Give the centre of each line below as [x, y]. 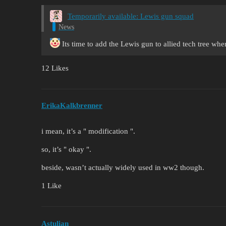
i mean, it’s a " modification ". [88, 131]
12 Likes [55, 68]
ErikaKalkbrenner [72, 106]
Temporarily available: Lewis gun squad [131, 16]
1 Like [51, 186]
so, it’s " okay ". [66, 150]
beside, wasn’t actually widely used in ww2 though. [123, 168]
